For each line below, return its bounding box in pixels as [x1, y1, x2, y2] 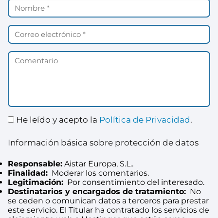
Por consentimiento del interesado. [63, 177, 204, 187]
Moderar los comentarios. [48, 168, 149, 178]
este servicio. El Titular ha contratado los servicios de [8, 205, 209, 215]
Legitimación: [8, 177, 63, 187]
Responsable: [8, 159, 62, 168]
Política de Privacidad [99, 114, 190, 125]
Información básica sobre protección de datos [8, 137, 199, 147]
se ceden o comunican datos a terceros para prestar [8, 196, 209, 205]
